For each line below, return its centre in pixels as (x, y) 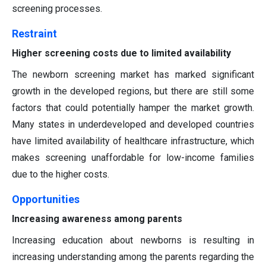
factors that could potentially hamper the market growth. (133, 108)
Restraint (34, 34)
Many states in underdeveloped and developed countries (133, 125)
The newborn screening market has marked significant (133, 75)
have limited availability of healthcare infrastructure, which (133, 141)
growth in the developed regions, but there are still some (133, 91)
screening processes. (57, 9)
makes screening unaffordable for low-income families (133, 158)
